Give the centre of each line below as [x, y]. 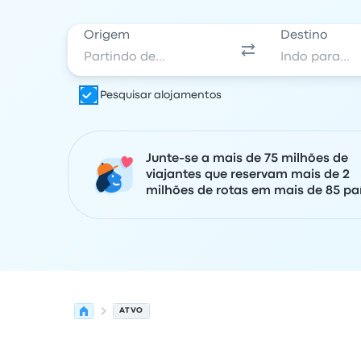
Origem [107, 35]
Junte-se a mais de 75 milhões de [247, 159]
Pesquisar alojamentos [161, 95]
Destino [305, 35]
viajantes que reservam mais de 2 [248, 175]
